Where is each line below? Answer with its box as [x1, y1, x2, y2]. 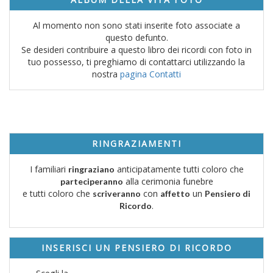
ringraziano [68, 163, 115, 174]
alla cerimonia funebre [122, 175, 213, 187]
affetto [160, 188, 190, 199]
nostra [92, 68, 120, 80]
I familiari [29, 163, 68, 175]
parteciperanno [60, 175, 123, 186]
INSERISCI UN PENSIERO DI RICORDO [41, 241, 232, 253]
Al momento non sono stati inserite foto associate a [33, 19, 240, 31]
